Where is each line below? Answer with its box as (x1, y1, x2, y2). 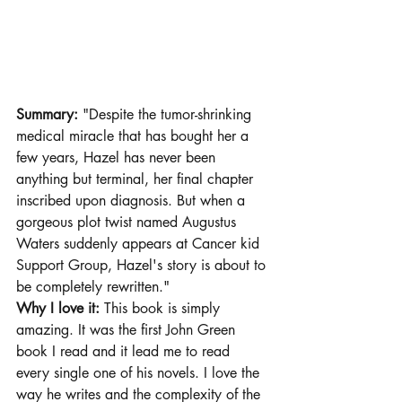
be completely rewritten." (16, 276, 174, 296)
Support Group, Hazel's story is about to (16, 255, 270, 275)
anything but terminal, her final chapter (16, 169, 258, 188)
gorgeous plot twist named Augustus (16, 212, 240, 232)
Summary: (16, 104, 83, 124)
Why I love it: (16, 298, 100, 318)
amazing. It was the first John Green (16, 319, 240, 339)
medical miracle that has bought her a (16, 126, 253, 145)
